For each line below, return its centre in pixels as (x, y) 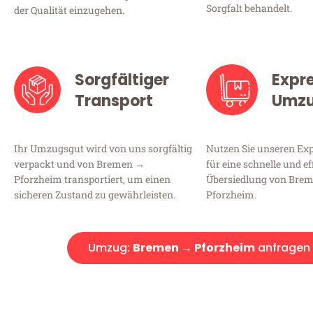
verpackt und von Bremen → (79, 163)
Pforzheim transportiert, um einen (92, 179)
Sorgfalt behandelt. (249, 8)
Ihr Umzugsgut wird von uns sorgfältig (103, 148)
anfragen (283, 247)
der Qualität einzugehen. (69, 10)
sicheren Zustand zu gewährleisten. (95, 194)
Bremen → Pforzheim (194, 247)
